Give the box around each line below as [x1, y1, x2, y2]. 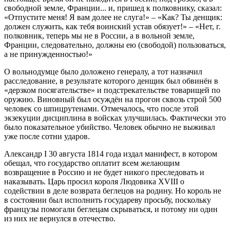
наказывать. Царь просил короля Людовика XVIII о [4, 177, 184, 186]
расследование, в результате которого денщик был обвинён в [4, 76, 218, 85]
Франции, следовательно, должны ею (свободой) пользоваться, [4, 40, 226, 49]
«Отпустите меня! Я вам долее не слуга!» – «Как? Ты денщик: [4, 12, 222, 22]
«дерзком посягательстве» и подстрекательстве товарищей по [4, 85, 220, 94]
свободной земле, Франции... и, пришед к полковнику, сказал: [4, 3, 222, 12]
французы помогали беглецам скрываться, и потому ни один [4, 204, 218, 214]
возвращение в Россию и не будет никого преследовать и [4, 167, 204, 177]
